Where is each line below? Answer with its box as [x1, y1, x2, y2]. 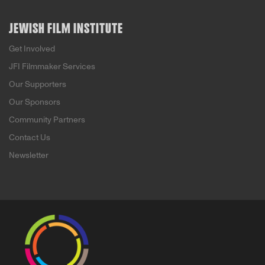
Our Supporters [9, 79, 66, 89]
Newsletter [9, 150, 49, 160]
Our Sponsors [9, 97, 60, 107]
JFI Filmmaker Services [9, 62, 95, 72]
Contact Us [9, 132, 50, 143]
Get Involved [9, 44, 55, 54]
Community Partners [9, 115, 85, 125]
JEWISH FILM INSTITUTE [9, 22, 123, 36]
